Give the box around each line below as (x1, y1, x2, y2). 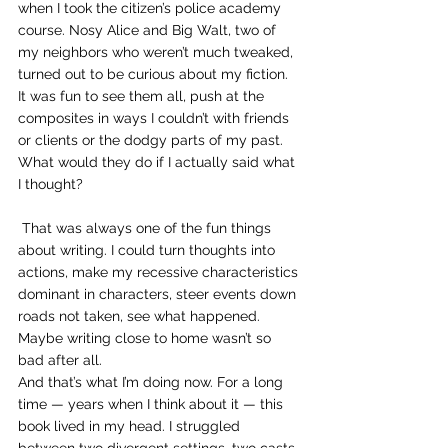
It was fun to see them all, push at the (18, 88, 268, 104)
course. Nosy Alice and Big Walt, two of (18, 22, 280, 38)
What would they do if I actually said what (18, 154, 299, 170)
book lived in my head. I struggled (18, 418, 244, 434)
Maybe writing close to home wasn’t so (18, 330, 275, 346)
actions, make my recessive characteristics (18, 264, 302, 280)
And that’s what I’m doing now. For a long (18, 374, 287, 390)
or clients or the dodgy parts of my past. (18, 132, 287, 148)
